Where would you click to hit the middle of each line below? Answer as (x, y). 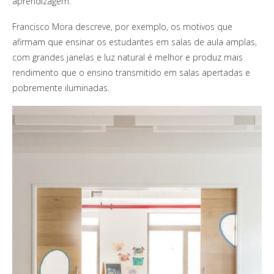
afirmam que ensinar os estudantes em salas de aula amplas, (135, 42)
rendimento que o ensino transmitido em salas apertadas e (131, 72)
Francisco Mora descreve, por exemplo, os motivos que (122, 26)
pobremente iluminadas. (61, 87)
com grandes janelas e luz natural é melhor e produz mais (128, 57)
